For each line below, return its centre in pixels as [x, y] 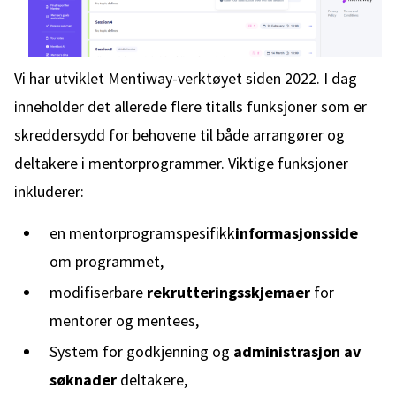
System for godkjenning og [141, 351]
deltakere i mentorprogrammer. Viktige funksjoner [181, 163]
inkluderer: [49, 191]
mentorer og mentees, [124, 320]
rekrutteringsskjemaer [228, 292]
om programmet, [107, 261]
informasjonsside [297, 233]
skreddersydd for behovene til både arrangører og [179, 135]
